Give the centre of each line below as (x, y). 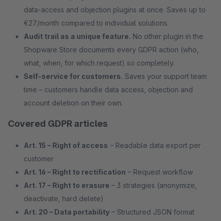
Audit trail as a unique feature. (77, 36)
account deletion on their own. (73, 103)
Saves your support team (165, 76)
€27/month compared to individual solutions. (96, 23)
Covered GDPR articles (58, 124)
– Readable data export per (154, 145)
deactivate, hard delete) (64, 199)
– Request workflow (159, 172)
